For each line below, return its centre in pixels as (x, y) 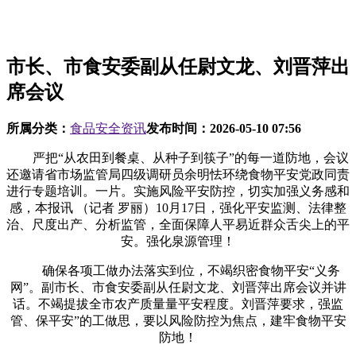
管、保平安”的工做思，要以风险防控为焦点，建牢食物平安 (178, 320)
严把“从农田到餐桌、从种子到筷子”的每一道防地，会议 (178, 157)
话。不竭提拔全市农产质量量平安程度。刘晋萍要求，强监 (178, 304)
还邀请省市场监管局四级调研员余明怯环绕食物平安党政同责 (178, 174)
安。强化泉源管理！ (178, 241)
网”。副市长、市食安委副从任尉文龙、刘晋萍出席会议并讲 (178, 287)
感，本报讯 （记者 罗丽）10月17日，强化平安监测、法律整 (178, 207)
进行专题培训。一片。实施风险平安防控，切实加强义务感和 (178, 191)
